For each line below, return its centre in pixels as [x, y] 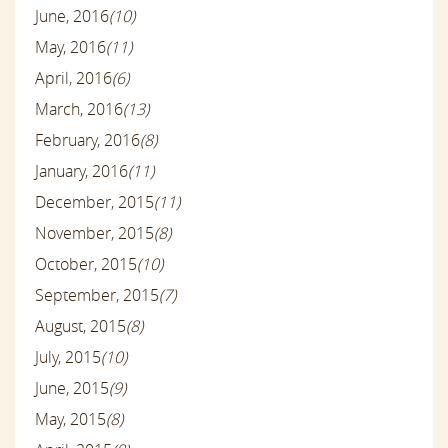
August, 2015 [80, 326]
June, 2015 [72, 388]
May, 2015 [70, 419]
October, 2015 [86, 264]
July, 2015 [68, 357]
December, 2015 [94, 202]
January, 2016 [81, 171]
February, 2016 [87, 140]
